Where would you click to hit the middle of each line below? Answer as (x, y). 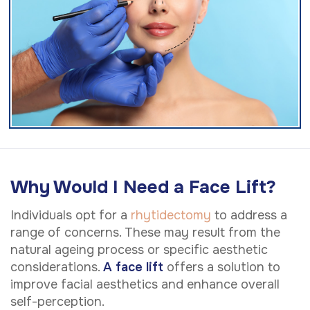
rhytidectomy (171, 215)
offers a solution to (222, 267)
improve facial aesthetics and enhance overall (145, 284)
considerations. (57, 267)
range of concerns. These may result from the (145, 232)
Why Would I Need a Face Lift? (143, 188)
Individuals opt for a (71, 215)
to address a (249, 215)
